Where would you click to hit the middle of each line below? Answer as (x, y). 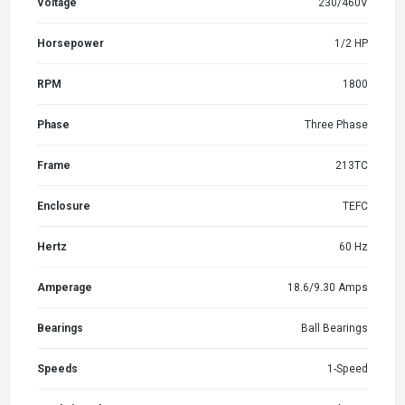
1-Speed (348, 368)
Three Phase (336, 124)
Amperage (65, 287)
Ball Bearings (334, 328)
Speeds (57, 368)
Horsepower (71, 43)
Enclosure (64, 206)
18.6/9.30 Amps (328, 287)
